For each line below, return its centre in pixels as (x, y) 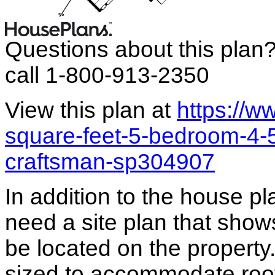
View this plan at (91, 110)
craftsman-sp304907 (110, 161)
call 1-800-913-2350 (107, 75)
